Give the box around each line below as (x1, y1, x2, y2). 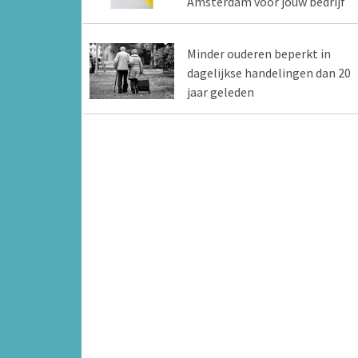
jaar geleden (186, 83, 254, 100)
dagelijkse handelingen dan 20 (186, 64, 351, 81)
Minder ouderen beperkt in (186, 45, 331, 62)
